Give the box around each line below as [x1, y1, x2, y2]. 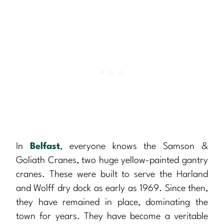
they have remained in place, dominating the [16, 198, 208, 207]
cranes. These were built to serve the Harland [16, 170, 208, 179]
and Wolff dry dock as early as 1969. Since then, [16, 184, 208, 193]
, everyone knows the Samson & [59, 142, 208, 151]
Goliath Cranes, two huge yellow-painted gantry [16, 156, 208, 165]
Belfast [29, 142, 60, 151]
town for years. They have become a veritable [16, 212, 208, 221]
